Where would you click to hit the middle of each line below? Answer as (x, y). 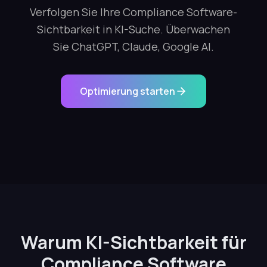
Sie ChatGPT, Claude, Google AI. (133, 46)
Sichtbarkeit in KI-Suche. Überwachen (133, 29)
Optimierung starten (128, 91)
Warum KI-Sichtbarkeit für (133, 242)
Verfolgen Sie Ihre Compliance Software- (133, 12)
